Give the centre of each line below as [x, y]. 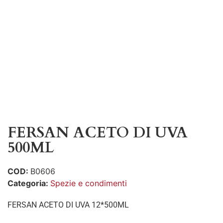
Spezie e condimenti [89, 183]
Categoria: [29, 183]
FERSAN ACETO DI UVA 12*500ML [68, 205]
